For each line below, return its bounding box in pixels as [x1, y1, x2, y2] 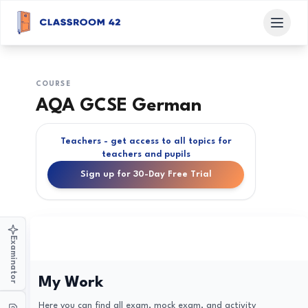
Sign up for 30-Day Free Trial [80, 170, 212, 179]
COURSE [36, 80, 71, 87]
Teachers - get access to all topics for [60, 137, 232, 146]
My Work [38, 275, 103, 290]
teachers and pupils [101, 150, 190, 159]
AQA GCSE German [36, 97, 201, 115]
